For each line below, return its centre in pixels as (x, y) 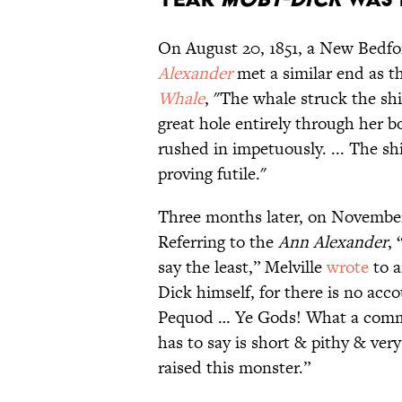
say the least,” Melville (242, 267)
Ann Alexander (333, 242)
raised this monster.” (234, 368)
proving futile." (212, 174)
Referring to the (218, 242)
